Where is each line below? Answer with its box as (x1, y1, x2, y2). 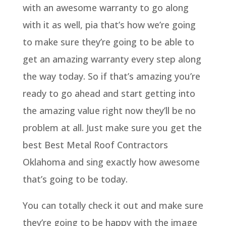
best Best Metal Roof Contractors (22, 138, 168, 151)
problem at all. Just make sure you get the (22, 121, 202, 134)
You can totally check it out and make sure (22, 199, 203, 211)
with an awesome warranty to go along (22, 1, 189, 14)
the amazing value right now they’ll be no (22, 104, 196, 117)
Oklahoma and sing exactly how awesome (22, 155, 200, 168)
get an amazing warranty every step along (22, 52, 201, 65)
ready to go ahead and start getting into (22, 87, 195, 99)
